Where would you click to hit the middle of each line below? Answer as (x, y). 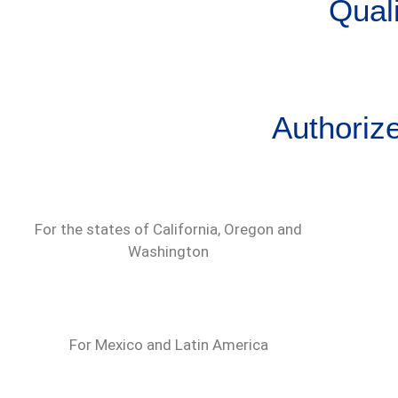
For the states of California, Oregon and (169, 230)
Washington (169, 252)
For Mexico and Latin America (168, 344)
